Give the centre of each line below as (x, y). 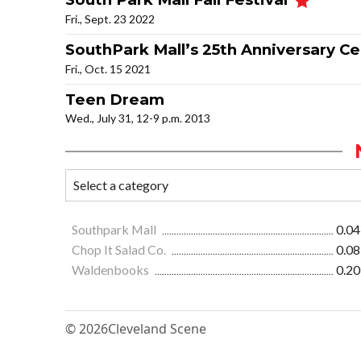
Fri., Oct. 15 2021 (108, 69)
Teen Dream (115, 100)
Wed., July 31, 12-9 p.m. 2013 (138, 118)
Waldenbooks (112, 270)
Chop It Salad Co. (120, 250)
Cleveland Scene (157, 329)
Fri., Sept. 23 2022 (110, 19)
